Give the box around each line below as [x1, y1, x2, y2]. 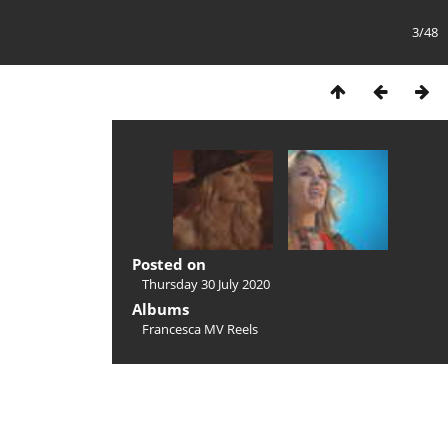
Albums [132, 299, 189, 319]
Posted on [132, 254, 206, 274]
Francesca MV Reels [142, 320, 258, 338]
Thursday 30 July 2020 [142, 275, 270, 293]
